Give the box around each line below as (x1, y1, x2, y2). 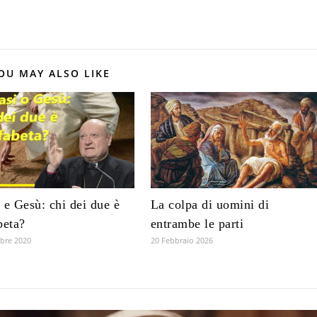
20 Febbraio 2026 (150, 234, 213, 246)
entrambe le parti (150, 216, 244, 231)
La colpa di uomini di (150, 197, 270, 212)
